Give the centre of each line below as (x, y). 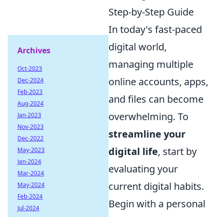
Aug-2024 (31, 103)
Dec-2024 (31, 80)
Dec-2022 (31, 138)
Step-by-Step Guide (151, 12)
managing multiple (151, 64)
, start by (177, 152)
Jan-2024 (29, 162)
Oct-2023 (30, 69)
